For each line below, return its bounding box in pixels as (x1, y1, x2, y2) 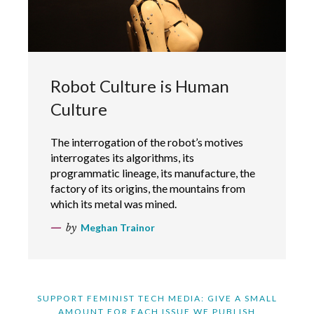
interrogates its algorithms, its (50, 150, 194, 164)
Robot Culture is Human (50, 75, 229, 96)
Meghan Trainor (81, 221, 155, 233)
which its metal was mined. (50, 196, 177, 210)
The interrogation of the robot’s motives (50, 135, 243, 149)
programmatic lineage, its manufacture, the (50, 165, 255, 179)
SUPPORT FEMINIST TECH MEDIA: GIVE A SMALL (36, 292, 278, 303)
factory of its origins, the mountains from (50, 181, 245, 195)
